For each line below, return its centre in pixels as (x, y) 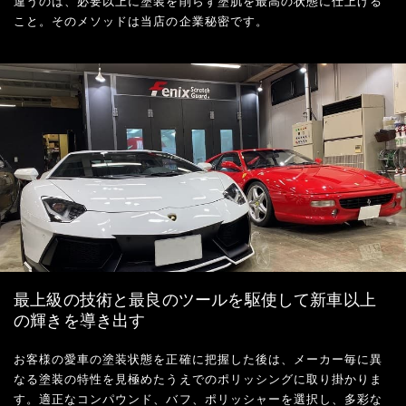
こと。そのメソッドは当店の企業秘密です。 (141, 21)
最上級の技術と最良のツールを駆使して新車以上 (195, 300)
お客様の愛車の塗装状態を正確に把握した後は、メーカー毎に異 (198, 359)
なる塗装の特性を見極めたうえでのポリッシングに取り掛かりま (198, 379)
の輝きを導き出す (80, 320)
